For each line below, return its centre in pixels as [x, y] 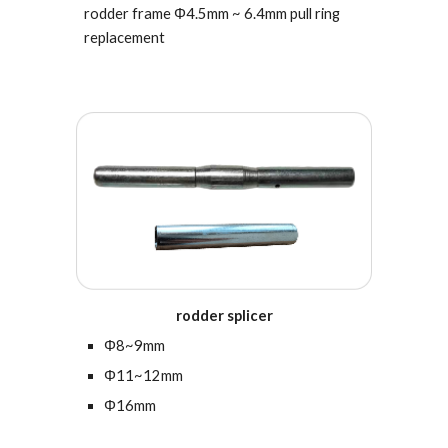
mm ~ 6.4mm [249, 13]
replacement [125, 37]
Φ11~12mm [144, 375]
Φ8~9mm [135, 345]
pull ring [315, 13]
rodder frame [129, 13]
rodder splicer [224, 315]
